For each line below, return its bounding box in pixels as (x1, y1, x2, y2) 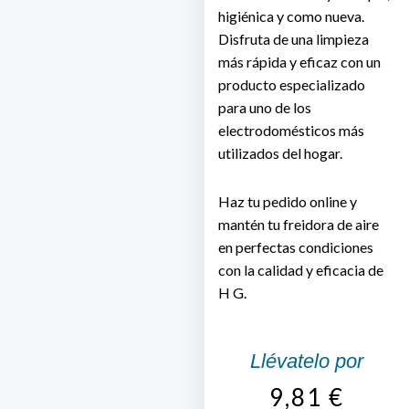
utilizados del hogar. (218, 144, 342, 163)
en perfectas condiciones (218, 238, 373, 257)
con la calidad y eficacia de (218, 261, 383, 279)
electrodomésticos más (218, 121, 364, 140)
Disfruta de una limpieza (218, 30, 369, 48)
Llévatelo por (250, 350, 363, 373)
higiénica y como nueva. (218, 7, 364, 26)
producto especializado (218, 76, 365, 94)
